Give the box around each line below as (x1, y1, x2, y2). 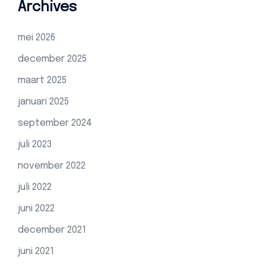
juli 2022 (18, 182, 52, 193)
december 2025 (18, 54, 87, 65)
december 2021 (18, 225, 86, 236)
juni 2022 (18, 204, 55, 214)
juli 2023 (18, 140, 52, 150)
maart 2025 (18, 75, 66, 86)
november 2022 (18, 161, 85, 172)
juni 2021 (18, 246, 54, 257)
